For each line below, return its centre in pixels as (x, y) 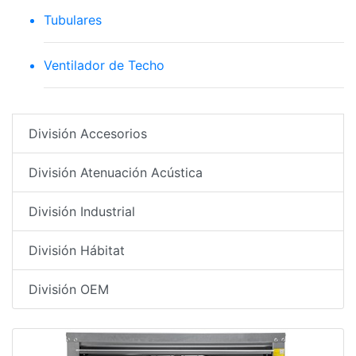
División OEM (69, 289)
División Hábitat (77, 250)
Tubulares (73, 20)
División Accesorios (88, 133)
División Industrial (82, 211)
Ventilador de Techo (104, 65)
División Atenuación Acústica (116, 172)
